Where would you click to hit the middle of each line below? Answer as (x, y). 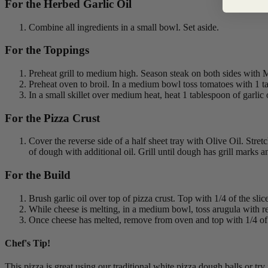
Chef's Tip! (28, 243)
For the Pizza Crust (52, 118)
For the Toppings (47, 50)
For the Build (38, 175)
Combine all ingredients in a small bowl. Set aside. (124, 27)
